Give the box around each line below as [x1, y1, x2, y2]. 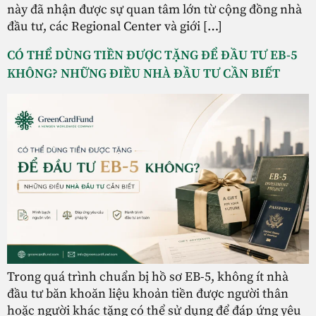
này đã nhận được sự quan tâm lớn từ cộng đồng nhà [7, 1, 302, 18]
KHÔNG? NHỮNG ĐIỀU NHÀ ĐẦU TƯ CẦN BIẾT [7, 65, 280, 82]
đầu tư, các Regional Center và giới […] [7, 18, 222, 35]
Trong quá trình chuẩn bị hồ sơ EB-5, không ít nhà [7, 268, 288, 285]
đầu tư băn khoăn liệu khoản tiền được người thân [7, 285, 288, 302]
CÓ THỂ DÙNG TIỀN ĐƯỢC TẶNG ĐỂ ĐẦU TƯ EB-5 [7, 47, 297, 63]
